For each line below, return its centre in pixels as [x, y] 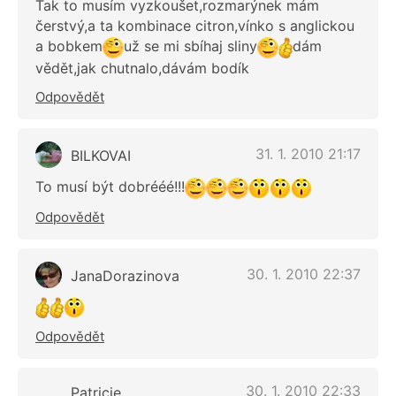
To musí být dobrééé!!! [110, 186]
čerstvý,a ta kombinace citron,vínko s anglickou [195, 26]
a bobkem [69, 46]
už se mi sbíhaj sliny [190, 46]
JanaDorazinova [125, 275]
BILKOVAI [101, 155]
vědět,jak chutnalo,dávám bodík [142, 68]
